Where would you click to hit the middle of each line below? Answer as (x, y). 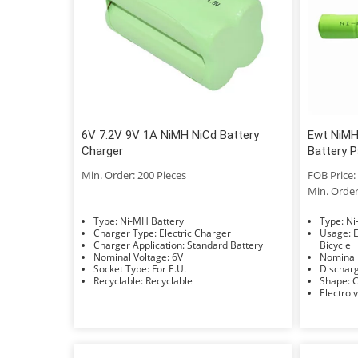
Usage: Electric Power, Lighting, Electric (336, 233)
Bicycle (335, 245)
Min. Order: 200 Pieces (134, 175)
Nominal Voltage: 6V (177, 257)
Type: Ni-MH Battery (152, 221)
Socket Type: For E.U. (169, 268)
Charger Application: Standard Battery (225, 245)
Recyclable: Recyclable (169, 280)
